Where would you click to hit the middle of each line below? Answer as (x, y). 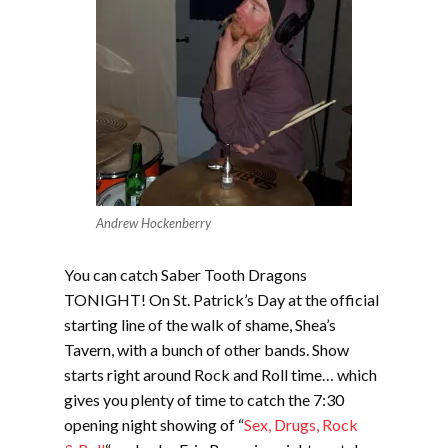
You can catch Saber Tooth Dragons (185, 274)
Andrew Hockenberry (153, 223)
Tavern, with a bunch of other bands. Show (206, 349)
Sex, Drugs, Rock (301, 424)
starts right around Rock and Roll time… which (220, 374)
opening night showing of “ (154, 424)
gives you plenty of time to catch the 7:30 (204, 399)
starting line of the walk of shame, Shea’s (200, 324)
